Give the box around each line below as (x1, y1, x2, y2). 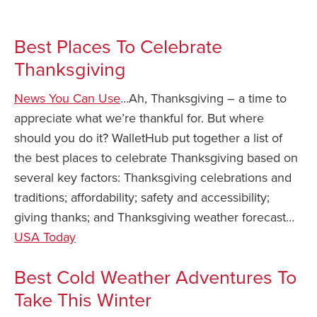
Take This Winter (14, 289, 151, 313)
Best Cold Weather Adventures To (14, 266, 296, 290)
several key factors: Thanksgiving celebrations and (14, 170, 292, 186)
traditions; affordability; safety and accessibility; (14, 190, 270, 206)
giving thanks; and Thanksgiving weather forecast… (14, 209, 298, 226)
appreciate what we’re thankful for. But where (14, 110, 264, 127)
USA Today (14, 229, 76, 246)
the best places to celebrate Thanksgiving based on (14, 150, 298, 166)
